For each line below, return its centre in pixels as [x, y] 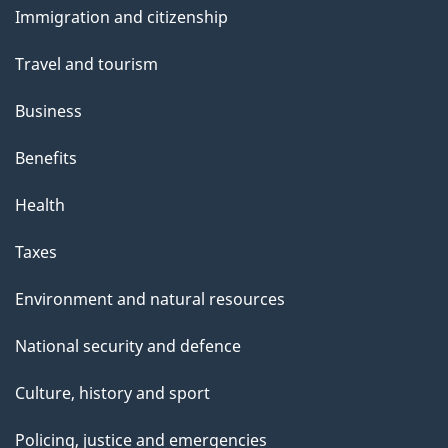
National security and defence [128, 345]
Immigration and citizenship [121, 16]
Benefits [46, 157]
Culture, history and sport [112, 392]
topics [45, 27]
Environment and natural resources [150, 298]
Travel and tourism [86, 63]
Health [40, 204]
